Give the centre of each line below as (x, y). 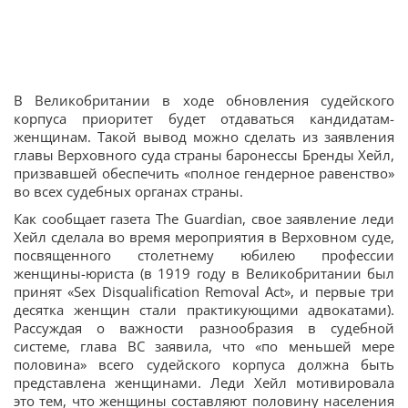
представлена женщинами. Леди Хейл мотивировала (204, 382)
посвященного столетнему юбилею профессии (204, 255)
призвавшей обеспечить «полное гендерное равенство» (204, 173)
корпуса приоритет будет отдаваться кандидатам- (204, 118)
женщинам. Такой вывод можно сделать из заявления (204, 137)
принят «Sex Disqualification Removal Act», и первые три (204, 291)
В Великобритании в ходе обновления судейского (204, 100)
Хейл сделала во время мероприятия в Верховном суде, (204, 237)
